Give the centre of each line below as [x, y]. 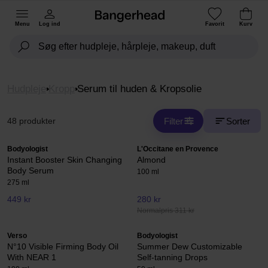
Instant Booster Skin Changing [65, 160]
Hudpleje [27, 89]
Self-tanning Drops [172, 258]
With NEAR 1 [32, 258]
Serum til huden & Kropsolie [140, 89]
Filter [173, 121]
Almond [151, 160]
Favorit [215, 24]
